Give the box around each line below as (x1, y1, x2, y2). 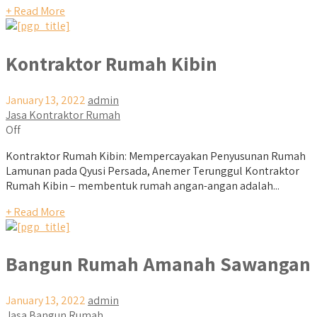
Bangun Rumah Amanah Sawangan (6, 250, 311, 277)
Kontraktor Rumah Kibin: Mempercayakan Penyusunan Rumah (6, 148, 306, 163)
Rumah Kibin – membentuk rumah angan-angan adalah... (6, 178, 279, 193)
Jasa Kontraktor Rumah (6, 107, 120, 122)
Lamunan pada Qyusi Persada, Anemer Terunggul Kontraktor (6, 163, 299, 178)
